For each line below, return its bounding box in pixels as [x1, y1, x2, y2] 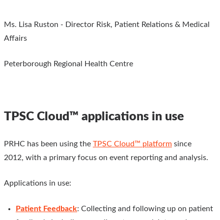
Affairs [4, 34, 27, 42]
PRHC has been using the [4, 139, 91, 148]
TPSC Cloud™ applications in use [4, 110, 184, 123]
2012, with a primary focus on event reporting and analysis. [4, 153, 208, 162]
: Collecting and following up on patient [77, 204, 213, 213]
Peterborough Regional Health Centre [4, 59, 133, 68]
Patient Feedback [16, 204, 77, 213]
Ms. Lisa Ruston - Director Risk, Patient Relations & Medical [4, 20, 210, 28]
